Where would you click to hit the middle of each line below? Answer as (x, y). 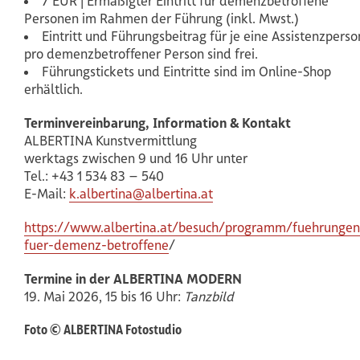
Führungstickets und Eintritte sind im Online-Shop (186, 71)
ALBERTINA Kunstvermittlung (110, 140)
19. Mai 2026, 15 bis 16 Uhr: (104, 296)
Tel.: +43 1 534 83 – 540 (94, 176)
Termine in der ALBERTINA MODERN (133, 278)
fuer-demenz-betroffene (96, 245)
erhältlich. (53, 89)
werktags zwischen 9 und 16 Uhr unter (136, 158)
